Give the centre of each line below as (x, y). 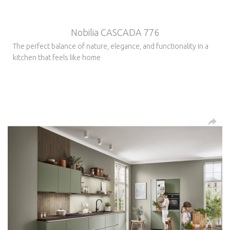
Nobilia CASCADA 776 (115, 32)
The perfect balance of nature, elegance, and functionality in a (111, 46)
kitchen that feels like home (57, 57)
